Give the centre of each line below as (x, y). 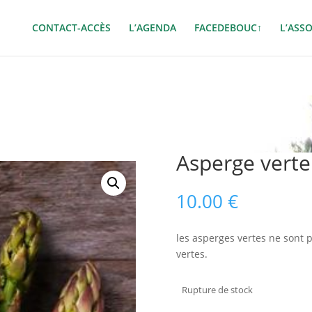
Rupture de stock (218, 289)
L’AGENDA (153, 28)
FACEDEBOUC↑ (228, 28)
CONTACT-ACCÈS (71, 28)
